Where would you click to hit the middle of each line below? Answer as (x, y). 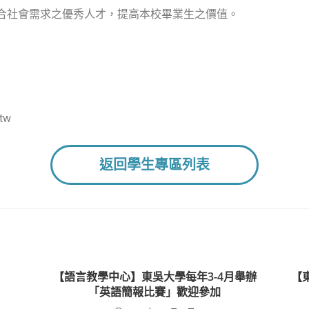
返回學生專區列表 (154, 165)
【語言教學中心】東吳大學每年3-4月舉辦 (154, 277)
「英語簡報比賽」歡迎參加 (154, 292)
